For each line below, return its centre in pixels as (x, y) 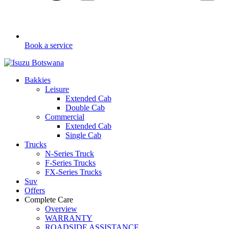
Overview (61, 209)
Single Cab (83, 135)
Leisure (57, 89)
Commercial (65, 117)
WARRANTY (69, 218)
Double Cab (85, 107)
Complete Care (49, 199)
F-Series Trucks (70, 163)
